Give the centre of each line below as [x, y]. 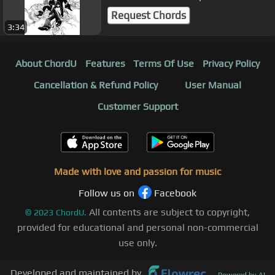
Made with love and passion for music [137, 172]
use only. [137, 243]
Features [105, 64]
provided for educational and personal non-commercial [137, 228]
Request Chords [149, 15]
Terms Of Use [164, 64]
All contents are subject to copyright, [169, 212]
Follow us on [107, 193]
